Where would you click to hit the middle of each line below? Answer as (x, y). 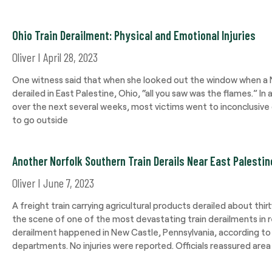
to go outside (40, 120)
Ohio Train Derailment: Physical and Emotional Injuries (134, 35)
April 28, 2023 (69, 57)
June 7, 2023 (67, 183)
